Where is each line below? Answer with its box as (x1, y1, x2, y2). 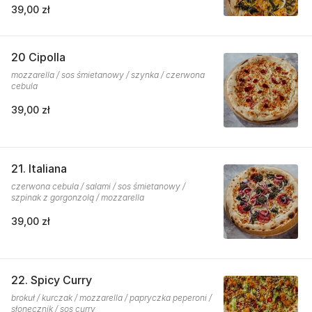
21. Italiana (11, 161, 67, 175)
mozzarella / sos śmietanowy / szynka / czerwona (11, 69, 205, 80)
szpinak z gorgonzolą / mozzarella (11, 192, 144, 203)
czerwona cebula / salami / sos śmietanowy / (11, 180, 185, 192)
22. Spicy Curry (11, 272, 92, 287)
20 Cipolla (11, 49, 65, 64)
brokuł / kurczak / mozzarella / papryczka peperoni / (11, 292, 212, 303)
